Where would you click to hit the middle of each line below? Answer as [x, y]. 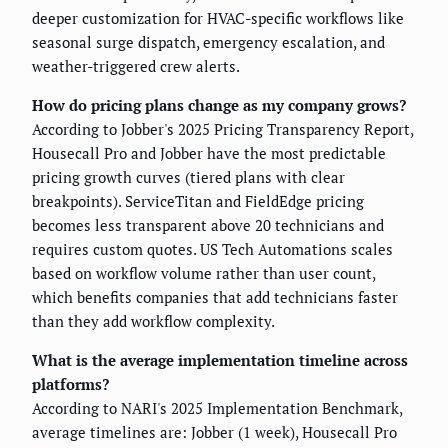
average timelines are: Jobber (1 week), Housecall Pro [214, 431]
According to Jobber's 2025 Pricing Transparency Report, [222, 128]
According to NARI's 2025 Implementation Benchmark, [217, 407]
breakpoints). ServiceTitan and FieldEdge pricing [198, 200]
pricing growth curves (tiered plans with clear [188, 176]
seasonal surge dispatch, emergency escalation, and [208, 41]
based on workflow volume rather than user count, [203, 272]
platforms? [70, 383]
